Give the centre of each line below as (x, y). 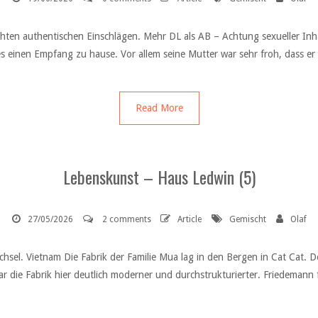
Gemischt (247, 220)
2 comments (126, 220)
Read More (159, 108)
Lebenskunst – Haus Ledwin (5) (159, 177)
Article (189, 220)
